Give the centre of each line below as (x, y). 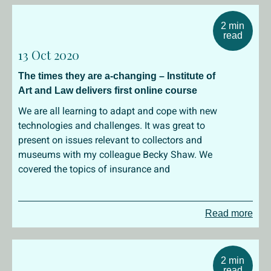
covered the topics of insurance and (94, 169)
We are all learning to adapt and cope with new (118, 111)
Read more (229, 213)
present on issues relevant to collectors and (110, 140)
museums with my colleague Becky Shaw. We (115, 155)
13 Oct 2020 (49, 55)
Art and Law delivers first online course (108, 90)
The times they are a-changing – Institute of (117, 76)
